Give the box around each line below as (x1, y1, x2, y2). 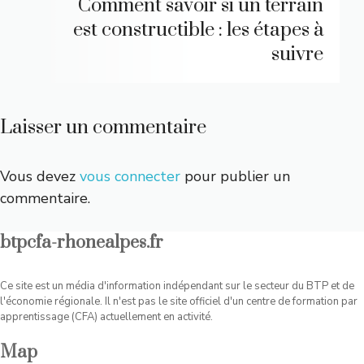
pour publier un (180, 167, 290, 187)
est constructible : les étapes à (73, 18, 323, 43)
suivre (271, 42, 323, 67)
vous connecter (80, 167, 180, 187)
